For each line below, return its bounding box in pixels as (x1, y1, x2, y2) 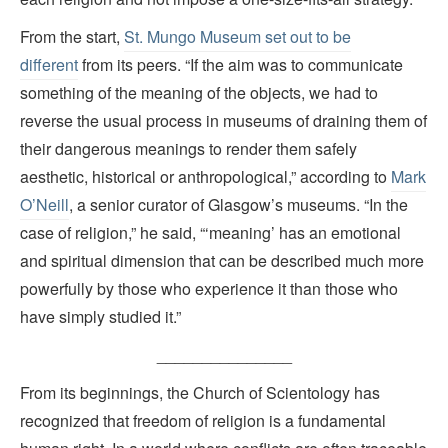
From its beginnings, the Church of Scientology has (20, 381, 380, 405)
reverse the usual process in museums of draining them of (20, 109, 427, 133)
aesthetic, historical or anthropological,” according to (20, 165, 391, 189)
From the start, (20, 25, 124, 49)
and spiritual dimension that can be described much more (20, 249, 424, 273)
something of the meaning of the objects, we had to (20, 81, 378, 105)
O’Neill (20, 193, 69, 217)
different (20, 53, 78, 77)
